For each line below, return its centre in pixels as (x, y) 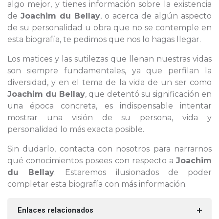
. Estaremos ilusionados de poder (133, 172)
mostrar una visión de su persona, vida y (109, 118)
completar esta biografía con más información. (97, 184)
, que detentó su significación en (149, 94)
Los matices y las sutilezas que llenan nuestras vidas (109, 59)
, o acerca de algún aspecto (156, 16)
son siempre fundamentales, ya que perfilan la (109, 71)
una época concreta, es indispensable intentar (109, 106)
